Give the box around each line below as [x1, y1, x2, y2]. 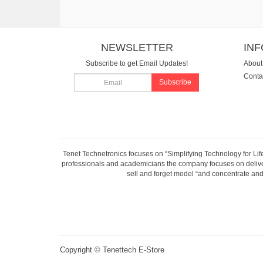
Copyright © [60, 245, 103, 254]
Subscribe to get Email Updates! [86, 59, 188, 68]
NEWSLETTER [100, 42, 173, 53]
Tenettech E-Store [103, 245, 164, 254]
